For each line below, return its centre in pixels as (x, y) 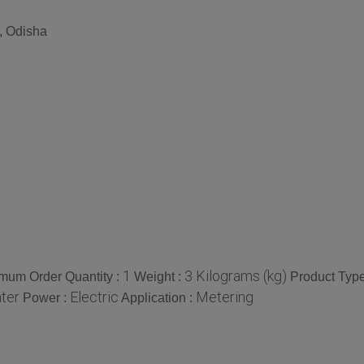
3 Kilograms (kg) (236, 275)
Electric (94, 297)
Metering (225, 297)
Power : (46, 297)
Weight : (159, 276)
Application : (158, 297)
